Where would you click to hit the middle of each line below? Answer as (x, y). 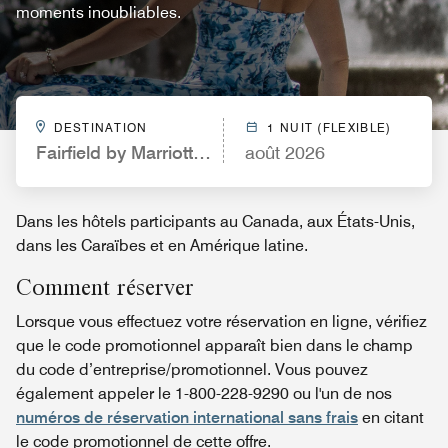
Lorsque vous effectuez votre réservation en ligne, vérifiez (221, 321)
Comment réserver (105, 287)
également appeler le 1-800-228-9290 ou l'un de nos (204, 393)
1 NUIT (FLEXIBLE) (329, 127)
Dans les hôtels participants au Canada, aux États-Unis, (215, 221)
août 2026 (285, 152)
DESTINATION (101, 127)
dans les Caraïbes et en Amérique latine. (162, 245)
